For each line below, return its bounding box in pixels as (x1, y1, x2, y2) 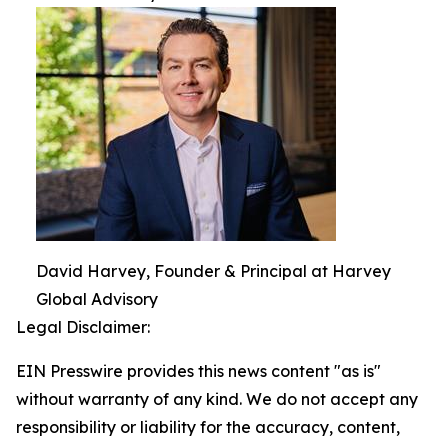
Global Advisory (36, 288, 158, 309)
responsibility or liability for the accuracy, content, (16, 416, 400, 437)
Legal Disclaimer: (16, 316, 150, 337)
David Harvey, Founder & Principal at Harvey (36, 260, 391, 281)
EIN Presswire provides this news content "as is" (16, 360, 381, 381)
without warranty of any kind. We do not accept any (16, 388, 418, 409)
